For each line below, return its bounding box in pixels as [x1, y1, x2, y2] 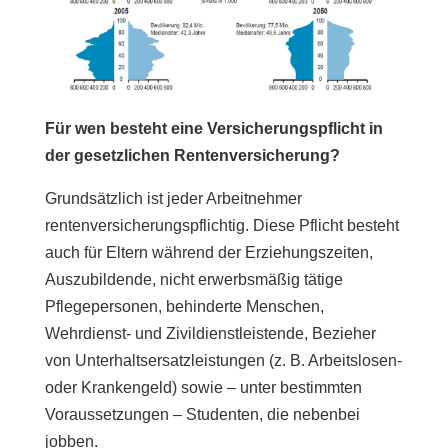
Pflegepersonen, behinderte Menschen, [44, 297, 324, 315]
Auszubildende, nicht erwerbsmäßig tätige [44, 270, 343, 288]
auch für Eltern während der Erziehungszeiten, [44, 243, 373, 261]
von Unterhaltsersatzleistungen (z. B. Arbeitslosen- [44, 351, 402, 369]
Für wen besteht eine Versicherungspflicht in [44, 119, 383, 137]
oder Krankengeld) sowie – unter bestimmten [44, 378, 362, 396]
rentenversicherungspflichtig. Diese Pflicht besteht [44, 216, 399, 234]
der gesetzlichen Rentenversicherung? [44, 146, 340, 164]
